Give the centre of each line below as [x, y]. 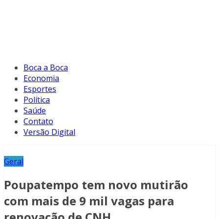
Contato [38, 121]
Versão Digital [49, 132]
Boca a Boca [46, 68]
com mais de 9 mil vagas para [89, 201]
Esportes [40, 89]
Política [37, 100]
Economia [41, 78]
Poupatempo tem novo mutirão [96, 185]
